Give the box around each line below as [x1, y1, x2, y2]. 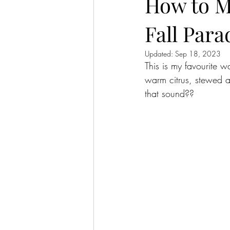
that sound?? [145, 87, 194, 100]
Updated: [145, 48, 175, 59]
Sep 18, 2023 [175, 48, 221, 59]
